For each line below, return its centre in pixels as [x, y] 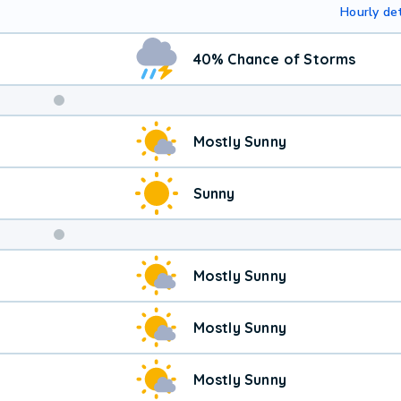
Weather [104, 160]
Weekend [108, 131]
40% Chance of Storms [274, 59]
